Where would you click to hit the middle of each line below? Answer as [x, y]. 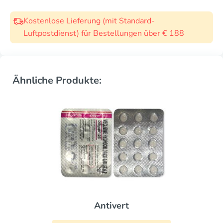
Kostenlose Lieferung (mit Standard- [89, 21]
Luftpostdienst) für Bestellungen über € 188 [104, 33]
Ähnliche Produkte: [57, 80]
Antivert [111, 205]
